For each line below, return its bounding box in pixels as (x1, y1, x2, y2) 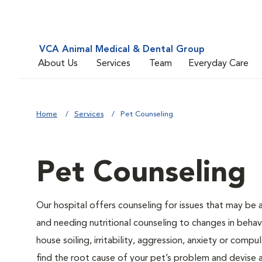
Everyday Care (188, 58, 249, 68)
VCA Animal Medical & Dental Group (39, 45, 205, 54)
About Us (38, 58, 78, 68)
